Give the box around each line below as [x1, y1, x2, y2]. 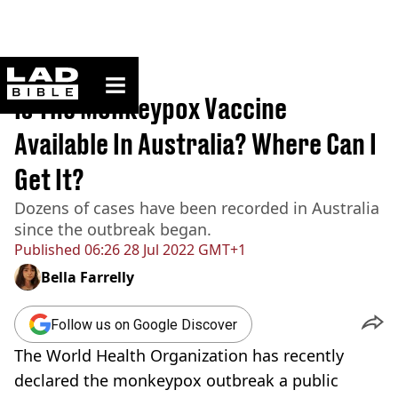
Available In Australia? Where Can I [14, 127, 377, 161]
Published [14, 240, 81, 259]
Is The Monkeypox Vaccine [14, 92, 287, 125]
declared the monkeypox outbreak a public [14, 370, 338, 391]
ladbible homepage [77, 67, 184, 82]
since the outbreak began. [14, 219, 211, 240]
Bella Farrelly [41, 267, 134, 287]
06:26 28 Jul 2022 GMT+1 [81, 240, 246, 259]
